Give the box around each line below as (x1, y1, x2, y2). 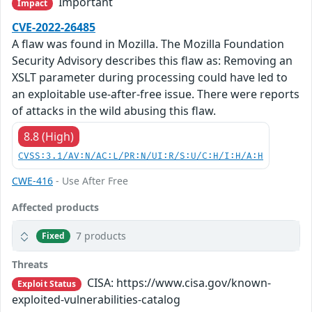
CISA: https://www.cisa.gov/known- (84, 275, 272, 291)
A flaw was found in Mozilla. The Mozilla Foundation (12, 36, 284, 52)
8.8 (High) (24, 129, 74, 145)
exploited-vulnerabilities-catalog (12, 292, 180, 308)
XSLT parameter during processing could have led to (12, 70, 288, 86)
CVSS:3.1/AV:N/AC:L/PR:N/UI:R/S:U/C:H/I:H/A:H (18, 151, 263, 162)
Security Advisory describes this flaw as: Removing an (12, 53, 292, 69)
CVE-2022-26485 (12, 19, 95, 36)
